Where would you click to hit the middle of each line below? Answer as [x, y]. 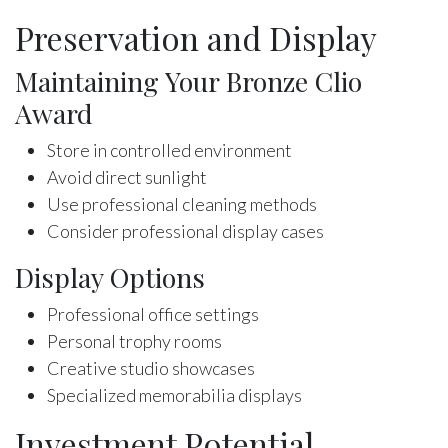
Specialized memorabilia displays [174, 394]
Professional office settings [153, 313]
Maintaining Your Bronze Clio [188, 80]
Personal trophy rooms [134, 340]
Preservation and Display [196, 37]
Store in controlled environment [169, 149]
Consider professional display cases [185, 230]
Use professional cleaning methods [182, 203]
